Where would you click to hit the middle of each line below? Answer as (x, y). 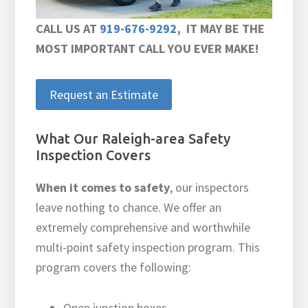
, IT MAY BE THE (221, 29)
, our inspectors (210, 188)
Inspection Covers (93, 155)
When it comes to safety (103, 188)
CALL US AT (68, 29)
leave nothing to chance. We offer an (129, 208)
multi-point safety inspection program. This (148, 247)
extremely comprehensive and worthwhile (143, 228)
